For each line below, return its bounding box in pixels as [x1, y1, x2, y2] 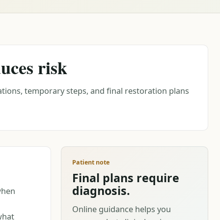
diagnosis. [72, 182, 130, 198]
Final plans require [72, 169, 179, 186]
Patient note [72, 158, 110, 166]
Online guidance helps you [72, 203, 171, 215]
